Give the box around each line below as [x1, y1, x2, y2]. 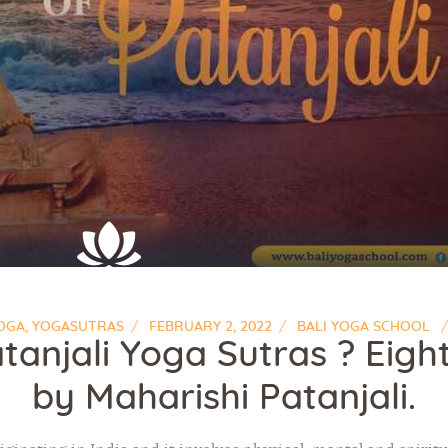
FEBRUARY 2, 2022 [149, 319, 273, 334]
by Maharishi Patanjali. [31, 379, 416, 416]
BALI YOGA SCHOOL [297, 319, 435, 334]
